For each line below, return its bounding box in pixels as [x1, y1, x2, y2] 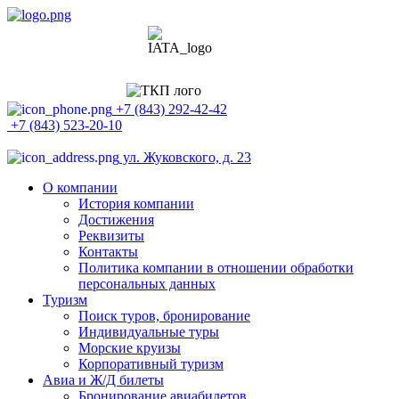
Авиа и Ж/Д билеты [43, 372, 164, 387]
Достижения [78, 212, 154, 227]
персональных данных [78, 276, 216, 291]
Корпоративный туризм [78, 356, 224, 371]
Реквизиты [78, 228, 144, 243]
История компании [78, 196, 194, 211]
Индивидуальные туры [78, 324, 219, 339]
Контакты [78, 244, 138, 259]
